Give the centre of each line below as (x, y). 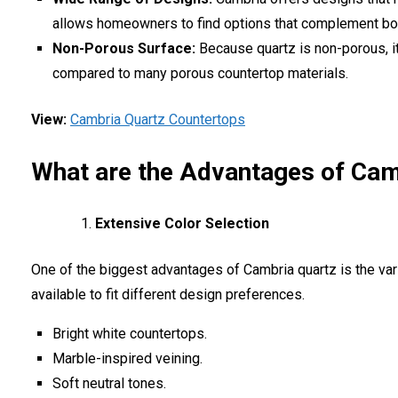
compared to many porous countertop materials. (200, 73)
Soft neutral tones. (109, 383)
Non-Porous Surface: (124, 48)
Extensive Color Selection (182, 223)
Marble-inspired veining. (127, 358)
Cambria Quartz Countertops (158, 119)
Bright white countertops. (130, 333)
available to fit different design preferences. (168, 294)
